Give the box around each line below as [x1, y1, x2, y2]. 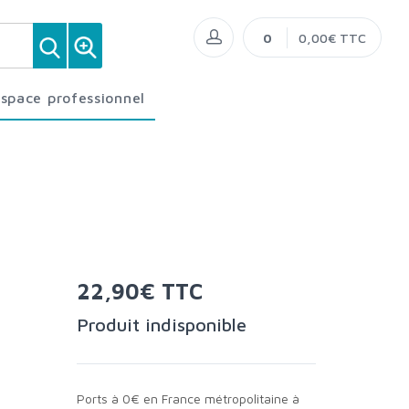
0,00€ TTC [311, 30, 366, 47]
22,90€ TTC [89, 278, 203, 304]
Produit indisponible [88, 314, 246, 335]
